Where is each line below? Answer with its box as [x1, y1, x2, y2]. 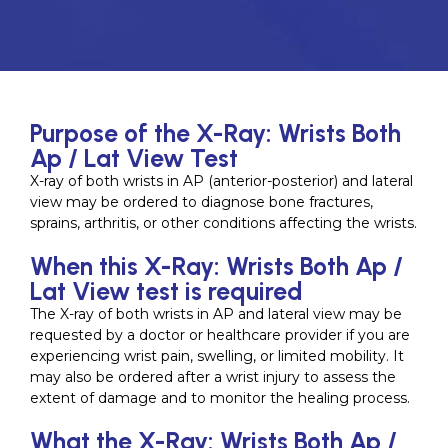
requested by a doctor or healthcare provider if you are [30, 325, 410, 344]
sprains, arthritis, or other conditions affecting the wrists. [30, 213, 417, 232]
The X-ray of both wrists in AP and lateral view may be [30, 304, 402, 323]
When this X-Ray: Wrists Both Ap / [30, 250, 403, 281]
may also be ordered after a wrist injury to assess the [30, 367, 396, 386]
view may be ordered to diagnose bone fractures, [30, 192, 373, 211]
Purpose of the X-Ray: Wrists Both [30, 117, 401, 148]
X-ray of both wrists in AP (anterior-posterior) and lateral [30, 171, 413, 190]
